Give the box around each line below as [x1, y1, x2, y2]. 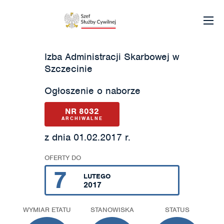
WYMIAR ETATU [23, 205, 71, 214]
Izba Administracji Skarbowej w [44, 50, 179, 63]
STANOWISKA [90, 205, 134, 214]
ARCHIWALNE [61, 115, 103, 121]
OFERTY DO [44, 153, 81, 162]
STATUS [164, 205, 189, 214]
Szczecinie [44, 62, 92, 75]
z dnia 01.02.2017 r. [44, 131, 130, 143]
